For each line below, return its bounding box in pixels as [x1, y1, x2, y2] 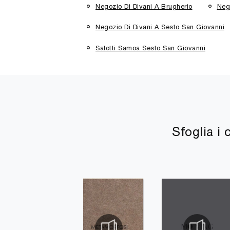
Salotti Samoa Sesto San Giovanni [95, 44, 205, 52]
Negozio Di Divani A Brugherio [95, 2, 193, 10]
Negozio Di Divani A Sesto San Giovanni [95, 23, 224, 31]
